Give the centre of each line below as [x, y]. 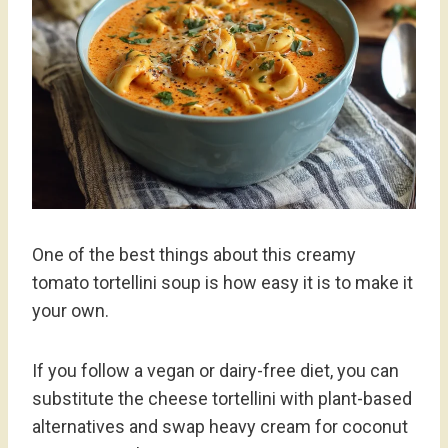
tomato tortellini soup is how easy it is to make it [222, 282]
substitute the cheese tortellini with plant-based [222, 398]
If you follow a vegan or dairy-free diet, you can [215, 370]
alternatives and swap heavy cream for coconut [220, 426]
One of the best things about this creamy [194, 254]
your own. [70, 310]
